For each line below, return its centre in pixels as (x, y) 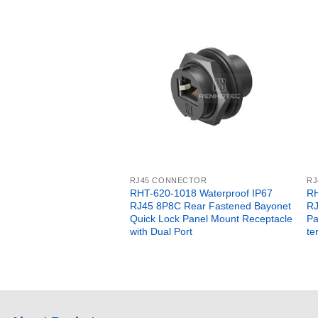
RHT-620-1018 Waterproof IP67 (201, 193)
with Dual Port (161, 231)
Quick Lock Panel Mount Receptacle (211, 218)
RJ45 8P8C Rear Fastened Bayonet (210, 205)
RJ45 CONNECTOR (168, 180)
